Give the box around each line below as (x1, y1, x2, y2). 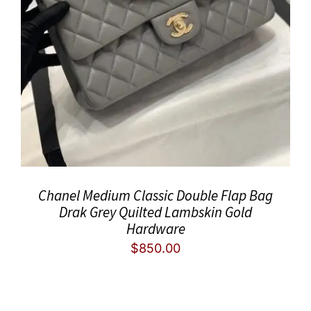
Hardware (126, 219, 185, 239)
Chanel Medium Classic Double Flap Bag (38, 186, 273, 205)
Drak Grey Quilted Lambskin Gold (59, 203, 252, 222)
